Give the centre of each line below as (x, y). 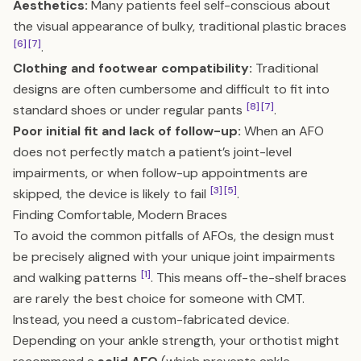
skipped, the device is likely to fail (111, 194)
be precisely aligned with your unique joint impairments (174, 257)
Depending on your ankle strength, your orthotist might (176, 340)
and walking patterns (77, 278)
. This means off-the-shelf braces (249, 278)
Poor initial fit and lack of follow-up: (127, 131)
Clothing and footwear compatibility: (133, 68)
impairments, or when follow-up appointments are (160, 173)
